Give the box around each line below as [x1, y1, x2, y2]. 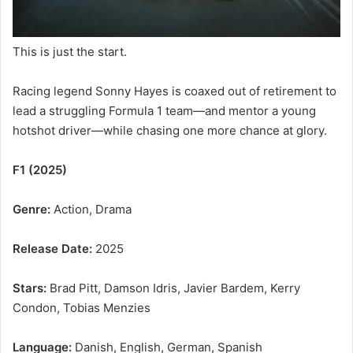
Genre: [13, 202, 50, 217]
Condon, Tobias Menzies [13, 300, 150, 315]
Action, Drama [50, 202, 132, 217]
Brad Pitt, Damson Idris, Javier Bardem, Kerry [46, 281, 300, 295]
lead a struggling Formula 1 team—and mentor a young [13, 103, 316, 118]
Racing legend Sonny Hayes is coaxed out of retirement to [13, 84, 336, 98]
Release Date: [13, 241, 92, 256]
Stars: [13, 281, 46, 295]
